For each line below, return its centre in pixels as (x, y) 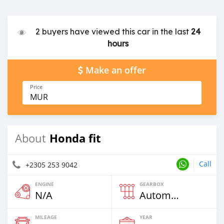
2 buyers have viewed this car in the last (113, 31)
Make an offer (116, 70)
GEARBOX (152, 184)
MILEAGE (46, 217)
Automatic (175, 195)
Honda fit (75, 138)
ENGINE (44, 184)
